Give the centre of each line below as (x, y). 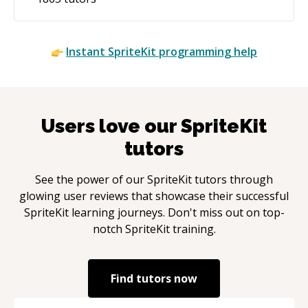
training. (192, 229)
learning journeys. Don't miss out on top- (176, 212)
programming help (207, 51)
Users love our (111, 126)
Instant (87, 51)
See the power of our (91, 179)
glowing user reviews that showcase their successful (154, 196)
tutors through (232, 179)
